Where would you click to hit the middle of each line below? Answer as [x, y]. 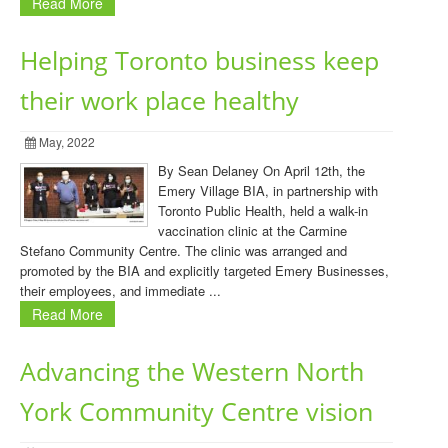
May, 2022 [65, 141]
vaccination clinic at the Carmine [252, 230]
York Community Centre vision [196, 411]
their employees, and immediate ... [120, 290]
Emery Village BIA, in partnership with [268, 190]
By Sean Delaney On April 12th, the [261, 170]
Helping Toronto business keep [199, 60]
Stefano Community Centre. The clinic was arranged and [183, 250]
